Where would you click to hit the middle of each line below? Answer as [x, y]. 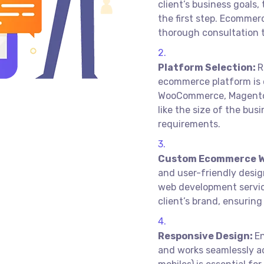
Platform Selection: [208, 67]
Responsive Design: [206, 236]
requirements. [189, 124]
